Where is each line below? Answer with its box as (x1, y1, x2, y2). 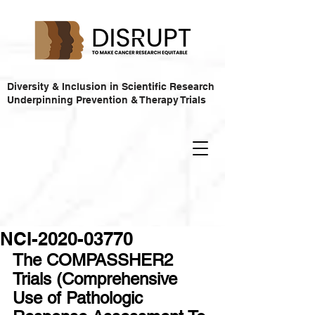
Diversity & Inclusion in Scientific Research (7, 81, 214, 92)
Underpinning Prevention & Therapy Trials (7, 94, 206, 105)
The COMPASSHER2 (13, 250, 178, 269)
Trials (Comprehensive (13, 269, 182, 288)
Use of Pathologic (13, 288, 148, 307)
